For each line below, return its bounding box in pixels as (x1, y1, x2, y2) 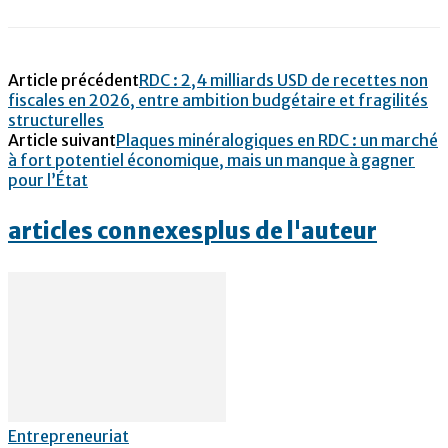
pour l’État (8, 169, 88, 190)
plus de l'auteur (203, 217, 377, 246)
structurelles (8, 109, 104, 130)
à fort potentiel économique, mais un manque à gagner (8, 149, 415, 170)
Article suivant (8, 129, 116, 150)
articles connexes (8, 217, 203, 246)
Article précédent (8, 69, 139, 90)
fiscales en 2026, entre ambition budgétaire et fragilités (8, 89, 428, 110)
